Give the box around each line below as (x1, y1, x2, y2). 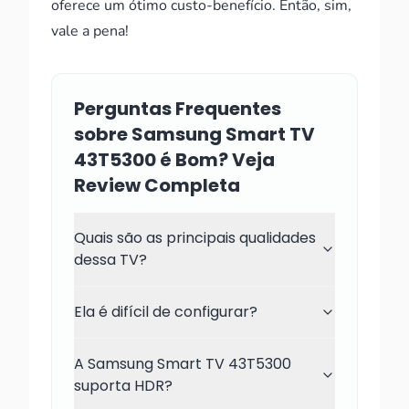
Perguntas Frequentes (74, 96, 281, 121)
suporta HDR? (74, 375, 173, 396)
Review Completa (74, 173, 240, 198)
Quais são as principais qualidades (74, 227, 316, 248)
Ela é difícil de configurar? (74, 301, 257, 322)
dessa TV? (74, 249, 147, 270)
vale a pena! (51, 21, 129, 41)
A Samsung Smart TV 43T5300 (74, 353, 291, 374)
